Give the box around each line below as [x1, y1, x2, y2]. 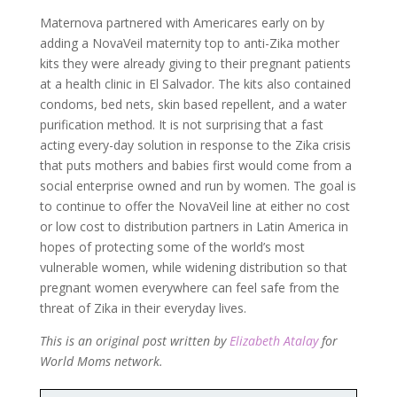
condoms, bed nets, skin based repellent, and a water [39, 95, 346, 113]
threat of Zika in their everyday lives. [39, 299, 246, 316]
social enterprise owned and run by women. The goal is [39, 176, 356, 194]
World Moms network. [39, 352, 163, 370]
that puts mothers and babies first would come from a [39, 156, 352, 174]
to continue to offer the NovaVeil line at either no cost [39, 197, 350, 214]
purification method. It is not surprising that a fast [39, 115, 323, 133]
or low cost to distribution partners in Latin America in [39, 217, 348, 235]
